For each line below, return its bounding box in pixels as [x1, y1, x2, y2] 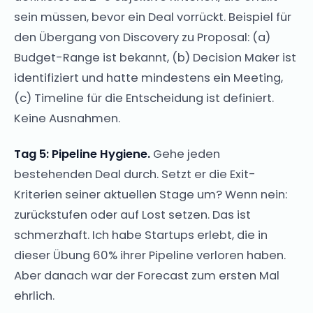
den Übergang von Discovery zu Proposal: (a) [14, 29, 270, 45]
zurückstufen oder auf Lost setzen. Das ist [14, 206, 251, 223]
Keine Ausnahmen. [14, 110, 120, 126]
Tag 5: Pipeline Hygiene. [14, 145, 150, 162]
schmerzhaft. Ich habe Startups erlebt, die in [14, 226, 268, 243]
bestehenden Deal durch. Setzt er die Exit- [14, 166, 256, 182]
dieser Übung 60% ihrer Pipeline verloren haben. [14, 247, 286, 263]
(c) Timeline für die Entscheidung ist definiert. [14, 89, 274, 106]
